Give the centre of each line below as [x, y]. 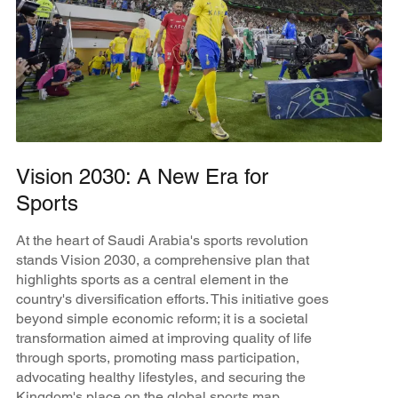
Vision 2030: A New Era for [142, 176]
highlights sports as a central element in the [152, 279]
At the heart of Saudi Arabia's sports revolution [162, 240]
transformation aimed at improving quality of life [163, 338]
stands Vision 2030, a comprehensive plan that [162, 259]
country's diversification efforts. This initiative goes [172, 298]
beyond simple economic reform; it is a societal [162, 318]
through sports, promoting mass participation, [157, 357]
